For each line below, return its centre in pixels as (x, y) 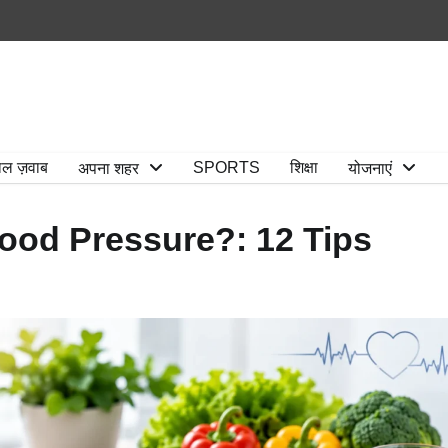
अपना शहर (108, 168)
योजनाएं (370, 168)
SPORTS (226, 167)
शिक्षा (304, 167)
